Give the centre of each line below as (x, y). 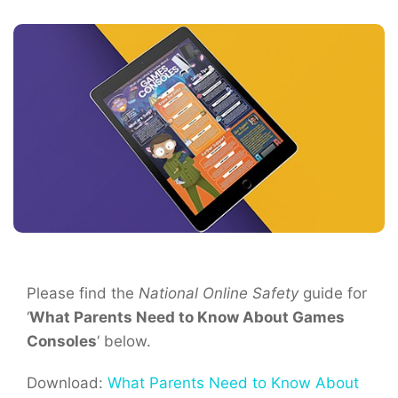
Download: (67, 383)
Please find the (83, 294)
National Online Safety (219, 294)
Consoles (62, 342)
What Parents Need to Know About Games (187, 318)
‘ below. (124, 342)
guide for (333, 294)
